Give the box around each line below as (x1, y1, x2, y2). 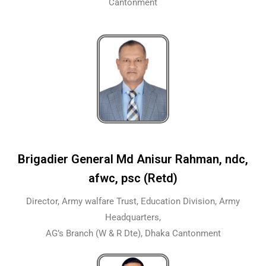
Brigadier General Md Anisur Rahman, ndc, (18, 152, 248, 167)
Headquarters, (105, 212, 161, 223)
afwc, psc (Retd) (88, 171, 178, 186)
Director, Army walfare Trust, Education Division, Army (26, 196, 240, 207)
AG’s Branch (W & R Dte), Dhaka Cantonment (45, 228, 221, 239)
